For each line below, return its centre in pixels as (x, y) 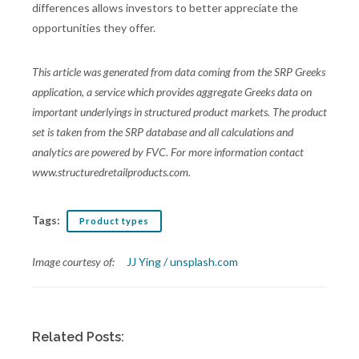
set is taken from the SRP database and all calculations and (163, 132)
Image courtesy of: (78, 262)
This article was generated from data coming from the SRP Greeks (179, 72)
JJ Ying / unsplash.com (182, 262)
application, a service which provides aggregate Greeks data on (172, 92)
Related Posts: (78, 337)
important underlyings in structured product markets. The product (179, 112)
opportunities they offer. (94, 28)
